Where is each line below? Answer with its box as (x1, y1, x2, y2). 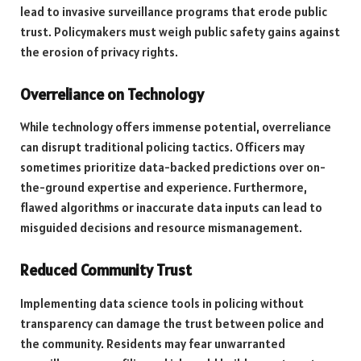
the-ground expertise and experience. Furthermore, (20, 180, 307, 196)
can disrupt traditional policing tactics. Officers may (20, 139, 305, 156)
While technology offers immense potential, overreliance (20, 119, 331, 135)
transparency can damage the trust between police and (20, 315, 324, 331)
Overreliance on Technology (20, 85, 204, 104)
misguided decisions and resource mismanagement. (20, 220, 302, 236)
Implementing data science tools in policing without (20, 295, 304, 311)
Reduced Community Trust (20, 260, 192, 280)
